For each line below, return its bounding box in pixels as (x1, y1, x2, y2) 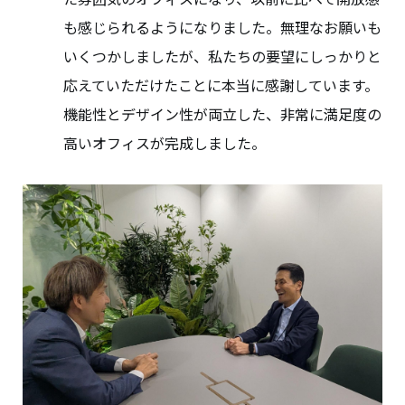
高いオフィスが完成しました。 (63, 132, 266, 155)
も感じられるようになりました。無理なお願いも (63, 16, 381, 39)
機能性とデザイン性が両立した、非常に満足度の (63, 103, 381, 126)
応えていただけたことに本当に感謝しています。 (63, 74, 379, 97)
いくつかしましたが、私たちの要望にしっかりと (63, 45, 381, 68)
